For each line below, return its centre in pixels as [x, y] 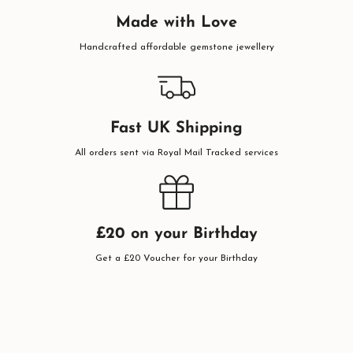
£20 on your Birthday [176, 234]
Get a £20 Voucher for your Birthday [176, 259]
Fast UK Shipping [176, 129]
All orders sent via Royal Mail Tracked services [176, 153]
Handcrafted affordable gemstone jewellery [176, 48]
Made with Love [176, 23]
